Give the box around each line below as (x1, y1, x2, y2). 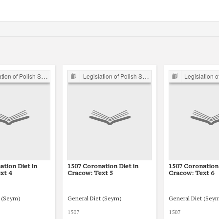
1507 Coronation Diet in (67, 162, 138, 170)
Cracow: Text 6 (169, 169, 214, 176)
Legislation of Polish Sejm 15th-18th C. (83, 72, 142, 80)
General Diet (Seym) (67, 194, 122, 202)
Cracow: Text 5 (67, 169, 113, 176)
